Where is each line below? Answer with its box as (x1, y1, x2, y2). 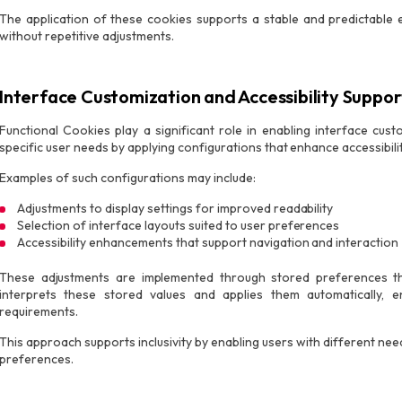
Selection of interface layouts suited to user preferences (17, 217, 340, 233)
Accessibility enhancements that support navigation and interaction (17, 234, 399, 250)
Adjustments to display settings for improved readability (17, 200, 334, 216)
